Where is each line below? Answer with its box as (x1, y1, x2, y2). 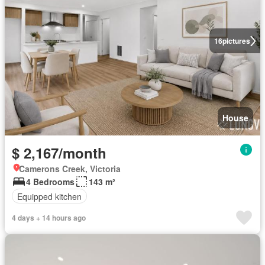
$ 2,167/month (12, 143, 106, 163)
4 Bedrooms (26, 176, 75, 188)
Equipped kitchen (17, 190, 82, 202)
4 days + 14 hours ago (12, 212, 86, 223)
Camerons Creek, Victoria (19, 163, 121, 174)
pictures (222, 35, 250, 46)
